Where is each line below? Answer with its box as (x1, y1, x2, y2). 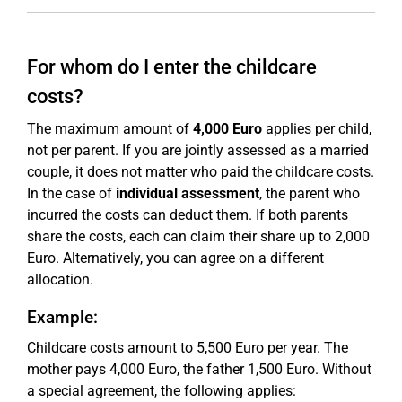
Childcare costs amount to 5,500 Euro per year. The (27, 339, 348, 356)
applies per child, (262, 120, 371, 137)
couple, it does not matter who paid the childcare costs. (27, 163, 374, 180)
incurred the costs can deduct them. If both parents (27, 206, 348, 223)
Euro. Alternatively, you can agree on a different (27, 249, 324, 267)
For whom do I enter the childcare (27, 56, 317, 78)
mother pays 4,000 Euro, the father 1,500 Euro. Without (27, 361, 371, 378)
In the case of (27, 185, 116, 202)
